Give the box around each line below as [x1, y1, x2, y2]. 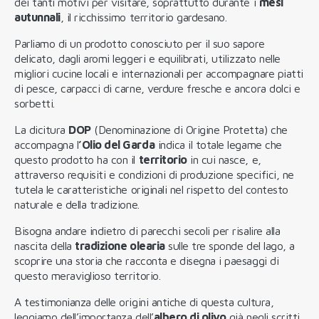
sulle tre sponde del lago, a [164, 239, 295, 252]
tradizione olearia [75, 239, 165, 252]
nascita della [14, 239, 75, 252]
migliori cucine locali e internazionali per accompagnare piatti [14, 66, 303, 80]
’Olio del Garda [78, 137, 155, 151]
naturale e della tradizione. [14, 197, 140, 211]
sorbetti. [14, 96, 55, 110]
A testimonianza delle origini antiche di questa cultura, [14, 295, 274, 308]
